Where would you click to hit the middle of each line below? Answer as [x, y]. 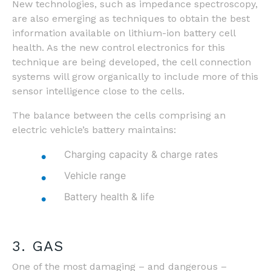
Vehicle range [97, 176]
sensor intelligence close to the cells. [98, 91]
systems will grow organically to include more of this [135, 76]
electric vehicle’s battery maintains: [94, 129]
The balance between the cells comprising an [119, 115]
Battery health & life [109, 197]
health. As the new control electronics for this [119, 47]
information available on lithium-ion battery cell [124, 33]
